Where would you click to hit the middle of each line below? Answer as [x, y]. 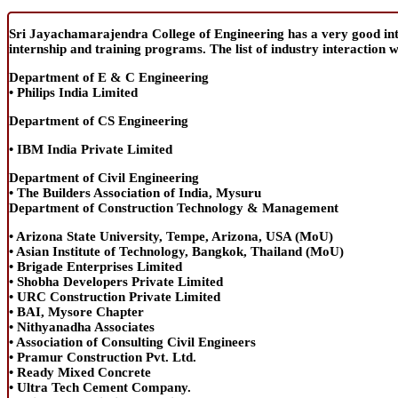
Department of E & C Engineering [109, 77]
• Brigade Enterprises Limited [96, 266]
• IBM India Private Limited [91, 149]
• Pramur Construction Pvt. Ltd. [103, 357]
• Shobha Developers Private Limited [116, 281]
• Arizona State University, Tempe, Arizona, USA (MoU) [171, 236]
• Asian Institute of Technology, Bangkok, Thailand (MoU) [176, 251]
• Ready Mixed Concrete [80, 372]
